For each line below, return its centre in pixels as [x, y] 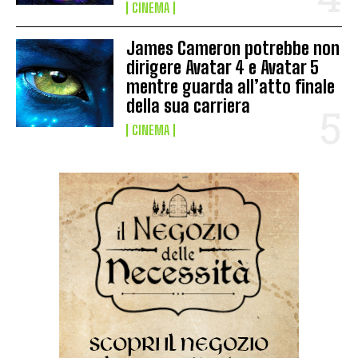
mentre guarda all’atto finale [231, 86]
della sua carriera [189, 105]
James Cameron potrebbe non [233, 48]
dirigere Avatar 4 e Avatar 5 [223, 67]
